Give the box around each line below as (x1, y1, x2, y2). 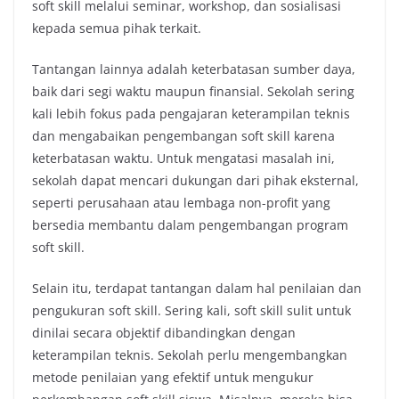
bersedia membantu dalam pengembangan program (32, 216, 348, 233)
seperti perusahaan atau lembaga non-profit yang (32, 194, 330, 211)
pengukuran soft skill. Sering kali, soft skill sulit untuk (32, 302, 351, 319)
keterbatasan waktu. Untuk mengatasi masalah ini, (32, 150, 335, 167)
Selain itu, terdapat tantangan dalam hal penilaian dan (32, 280, 362, 297)
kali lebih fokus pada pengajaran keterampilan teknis (32, 105, 350, 122)
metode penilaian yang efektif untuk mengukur (32, 369, 313, 386)
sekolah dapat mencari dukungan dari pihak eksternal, (32, 172, 359, 189)
